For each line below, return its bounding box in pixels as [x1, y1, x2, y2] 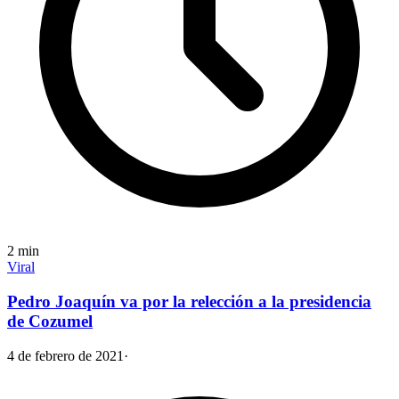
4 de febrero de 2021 [7, 347, 124, 363]
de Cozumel [7, 311, 93, 330]
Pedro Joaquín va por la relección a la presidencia [7, 291, 371, 311]
